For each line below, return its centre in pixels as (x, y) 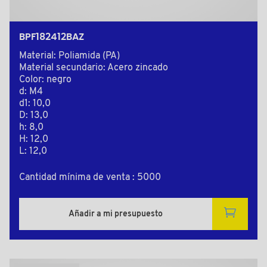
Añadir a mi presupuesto (116, 214)
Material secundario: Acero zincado (94, 68)
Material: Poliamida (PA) (69, 56)
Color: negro (45, 80)
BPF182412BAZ (52, 37)
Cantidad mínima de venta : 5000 (90, 178)
